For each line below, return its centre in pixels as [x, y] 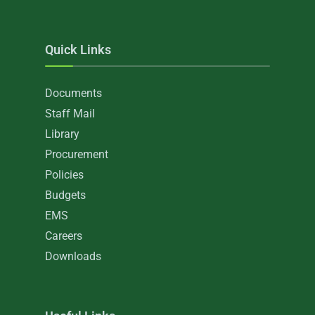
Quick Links [78, 50]
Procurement [77, 154]
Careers [64, 236]
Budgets [65, 195]
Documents [73, 93]
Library [62, 134]
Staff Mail [70, 114]
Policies [64, 175]
